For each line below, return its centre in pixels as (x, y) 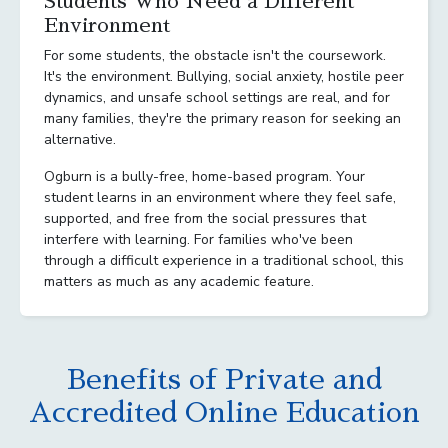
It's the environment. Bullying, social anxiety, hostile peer (224, 76)
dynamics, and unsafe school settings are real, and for (217, 97)
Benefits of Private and (224, 379)
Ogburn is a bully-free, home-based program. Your (204, 176)
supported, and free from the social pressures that (205, 218)
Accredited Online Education (224, 412)
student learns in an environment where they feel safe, (220, 197)
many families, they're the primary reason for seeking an (222, 118)
